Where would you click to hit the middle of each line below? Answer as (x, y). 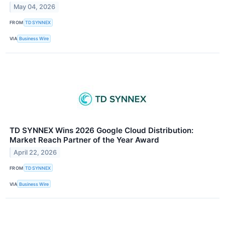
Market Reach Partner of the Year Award (84, 140)
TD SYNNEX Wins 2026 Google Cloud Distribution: (101, 130)
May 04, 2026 (35, 7)
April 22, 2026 (35, 152)
